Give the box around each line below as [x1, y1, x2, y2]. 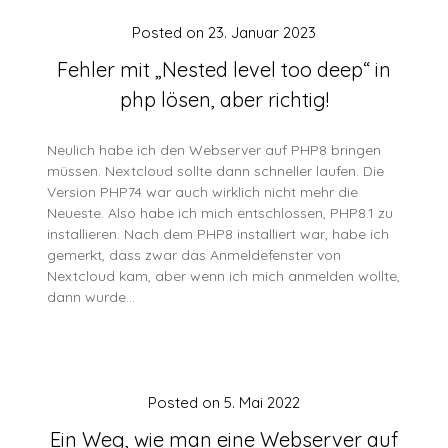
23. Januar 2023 [208, 23, 316, 42]
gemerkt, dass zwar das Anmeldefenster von [47, 246, 342, 264]
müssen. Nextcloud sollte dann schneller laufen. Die [47, 162, 385, 180]
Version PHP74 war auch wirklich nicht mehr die [47, 183, 359, 201]
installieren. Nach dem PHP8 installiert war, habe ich [47, 225, 390, 243]
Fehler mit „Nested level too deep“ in [57, 57, 391, 82]
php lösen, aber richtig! [119, 87, 329, 112]
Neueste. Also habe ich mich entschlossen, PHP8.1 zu [47, 204, 394, 222]
